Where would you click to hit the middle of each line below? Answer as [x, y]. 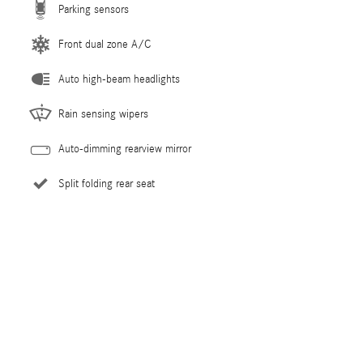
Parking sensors [94, 9]
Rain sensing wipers [103, 114]
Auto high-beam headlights [119, 79]
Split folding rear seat [107, 184]
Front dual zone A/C [105, 44]
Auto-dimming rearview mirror [125, 149]
